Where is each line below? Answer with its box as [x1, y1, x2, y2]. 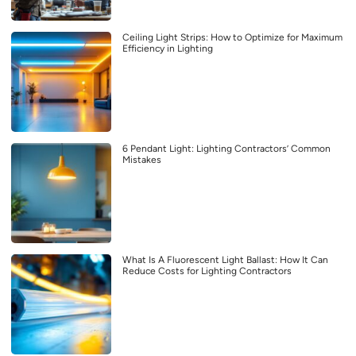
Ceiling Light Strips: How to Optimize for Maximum [122, 32, 342, 44]
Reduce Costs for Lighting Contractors [122, 265, 292, 277]
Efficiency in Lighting [122, 43, 213, 55]
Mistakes [122, 154, 161, 166]
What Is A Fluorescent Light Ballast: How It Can [122, 254, 328, 266]
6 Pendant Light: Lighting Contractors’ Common [122, 143, 331, 155]
